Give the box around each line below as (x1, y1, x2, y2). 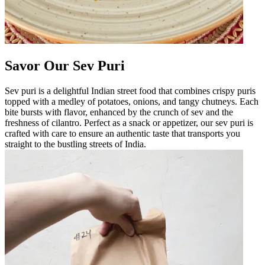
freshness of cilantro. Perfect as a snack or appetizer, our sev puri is (5, 117, 253, 128)
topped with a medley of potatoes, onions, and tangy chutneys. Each (5, 96, 258, 106)
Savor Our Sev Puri (5, 57, 125, 73)
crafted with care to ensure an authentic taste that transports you (5, 128, 240, 138)
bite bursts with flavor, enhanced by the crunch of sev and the (5, 106, 233, 117)
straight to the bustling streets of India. (5, 138, 146, 149)
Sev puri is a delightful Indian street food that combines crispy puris (5, 85, 256, 96)
